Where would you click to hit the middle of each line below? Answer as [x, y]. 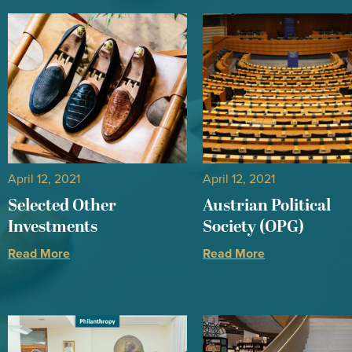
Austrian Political [267, 205]
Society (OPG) [254, 227]
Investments [53, 227]
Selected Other [62, 205]
